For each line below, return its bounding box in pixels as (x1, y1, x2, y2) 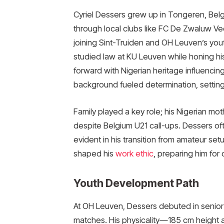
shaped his (73, 148, 115, 158)
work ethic (115, 148, 153, 158)
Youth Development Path (73, 176, 199, 189)
